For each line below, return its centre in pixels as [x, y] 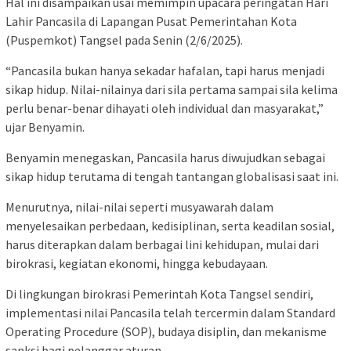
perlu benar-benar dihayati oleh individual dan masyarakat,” [165, 109]
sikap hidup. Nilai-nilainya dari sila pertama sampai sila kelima [172, 90]
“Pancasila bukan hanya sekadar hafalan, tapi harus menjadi [165, 71]
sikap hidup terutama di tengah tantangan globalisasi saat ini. [172, 177]
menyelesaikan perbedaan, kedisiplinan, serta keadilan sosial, [170, 226]
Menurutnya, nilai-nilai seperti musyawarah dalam [139, 207]
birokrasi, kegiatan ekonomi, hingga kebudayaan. [137, 264]
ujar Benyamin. [45, 127]
